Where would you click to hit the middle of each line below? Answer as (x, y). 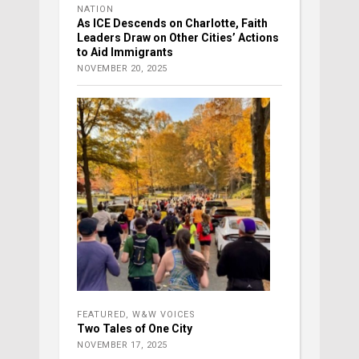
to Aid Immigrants (125, 52)
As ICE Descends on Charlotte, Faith (172, 23)
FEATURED (101, 314)
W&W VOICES (164, 314)
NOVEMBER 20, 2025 (122, 68)
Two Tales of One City (135, 328)
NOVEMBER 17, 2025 (122, 345)
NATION (95, 9)
